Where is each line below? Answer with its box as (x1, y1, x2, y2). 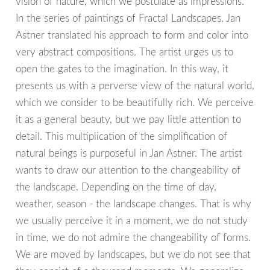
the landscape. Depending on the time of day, (16, 182, 216, 193)
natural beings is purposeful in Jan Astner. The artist (16, 148, 242, 159)
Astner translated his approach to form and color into (16, 30, 248, 41)
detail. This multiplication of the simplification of (16, 131, 227, 142)
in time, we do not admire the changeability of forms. (16, 233, 251, 243)
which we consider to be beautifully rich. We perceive (16, 98, 254, 108)
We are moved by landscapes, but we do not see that (16, 250, 251, 260)
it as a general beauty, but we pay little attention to (16, 115, 241, 125)
